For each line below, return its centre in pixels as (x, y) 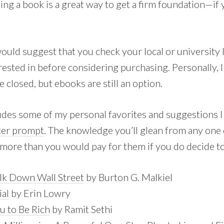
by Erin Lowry (40, 193)
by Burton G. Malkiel (128, 177)
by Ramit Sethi (81, 209)
